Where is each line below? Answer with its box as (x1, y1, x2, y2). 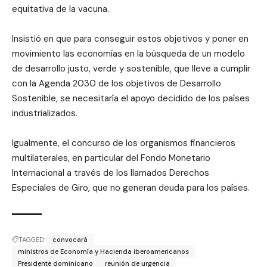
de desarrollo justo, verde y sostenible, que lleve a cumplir (12, 62, 250, 74)
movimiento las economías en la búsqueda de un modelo (12, 47, 245, 60)
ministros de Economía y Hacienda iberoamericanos (18, 247, 189, 256)
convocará (52, 235, 88, 244)
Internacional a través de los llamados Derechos (12, 166, 209, 179)
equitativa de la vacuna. (12, 2, 109, 15)
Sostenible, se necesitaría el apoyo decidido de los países (12, 92, 250, 104)
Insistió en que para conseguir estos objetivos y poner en (12, 32, 249, 45)
